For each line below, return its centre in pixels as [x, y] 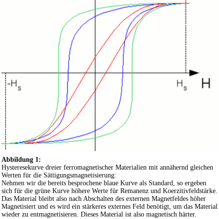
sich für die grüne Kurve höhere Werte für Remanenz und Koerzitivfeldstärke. [109, 191]
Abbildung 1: [21, 160]
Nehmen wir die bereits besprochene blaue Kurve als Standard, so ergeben [104, 183]
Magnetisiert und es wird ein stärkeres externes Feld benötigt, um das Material [109, 207]
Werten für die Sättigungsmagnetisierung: [59, 175]
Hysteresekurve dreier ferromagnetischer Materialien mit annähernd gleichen [107, 168]
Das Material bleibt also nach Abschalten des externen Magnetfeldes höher [104, 199]
